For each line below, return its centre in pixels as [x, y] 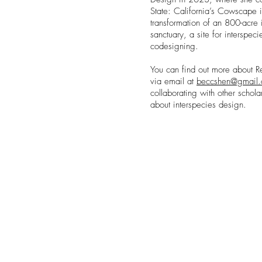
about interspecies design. [198, 105]
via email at [173, 81]
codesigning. [176, 46]
